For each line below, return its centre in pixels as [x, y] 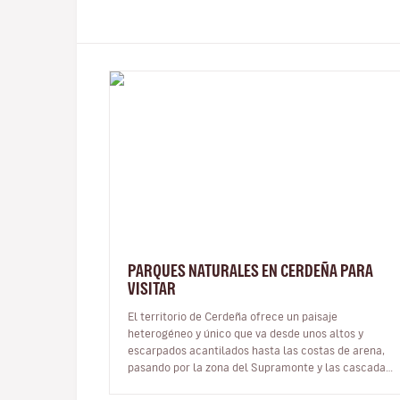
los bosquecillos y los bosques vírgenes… [230, 383]
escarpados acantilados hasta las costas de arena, [256, 350]
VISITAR [152, 288]
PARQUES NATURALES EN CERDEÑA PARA [250, 270]
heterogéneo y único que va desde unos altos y [246, 333]
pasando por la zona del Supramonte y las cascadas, [261, 367]
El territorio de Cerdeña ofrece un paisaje [233, 316]
